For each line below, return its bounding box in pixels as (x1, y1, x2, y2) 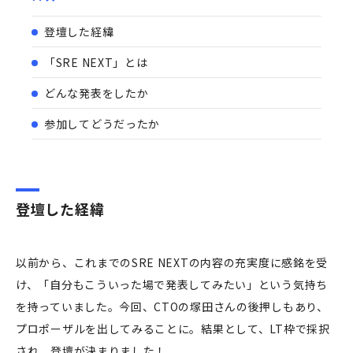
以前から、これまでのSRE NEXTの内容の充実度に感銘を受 (16, 255, 329, 271)
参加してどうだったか (44, 116, 160, 132)
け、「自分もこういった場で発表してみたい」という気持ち (16, 277, 328, 293)
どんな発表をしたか (44, 85, 149, 102)
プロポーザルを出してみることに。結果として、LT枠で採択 (16, 321, 330, 337)
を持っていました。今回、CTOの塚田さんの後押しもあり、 (16, 299, 329, 315)
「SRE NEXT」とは (44, 54, 148, 71)
